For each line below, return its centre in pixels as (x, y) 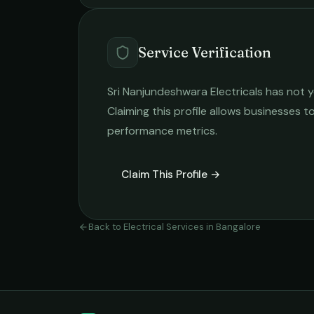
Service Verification (205, 52)
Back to (106, 227)
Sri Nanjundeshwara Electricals (185, 91)
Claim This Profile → (171, 175)
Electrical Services (164, 227)
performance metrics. (162, 131)
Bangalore (238, 227)
